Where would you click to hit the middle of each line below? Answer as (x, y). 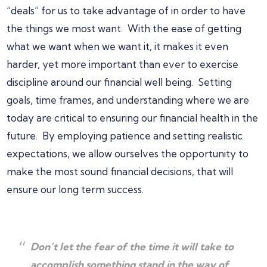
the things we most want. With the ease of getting (124, 28)
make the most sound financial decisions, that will (120, 171)
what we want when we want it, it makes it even (118, 46)
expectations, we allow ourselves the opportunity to (128, 153)
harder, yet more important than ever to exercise (123, 64)
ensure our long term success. (75, 189)
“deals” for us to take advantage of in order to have (126, 10)
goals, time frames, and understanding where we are (128, 100)
